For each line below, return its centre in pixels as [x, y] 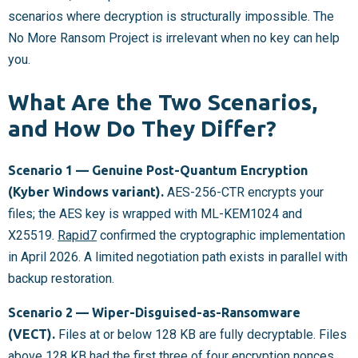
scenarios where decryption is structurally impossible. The [171, 16]
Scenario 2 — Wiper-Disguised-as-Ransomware [154, 313]
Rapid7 [77, 236]
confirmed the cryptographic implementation [221, 236]
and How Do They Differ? [142, 129]
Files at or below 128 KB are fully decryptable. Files [201, 335]
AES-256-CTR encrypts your [244, 193]
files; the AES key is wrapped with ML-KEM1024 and [155, 214]
